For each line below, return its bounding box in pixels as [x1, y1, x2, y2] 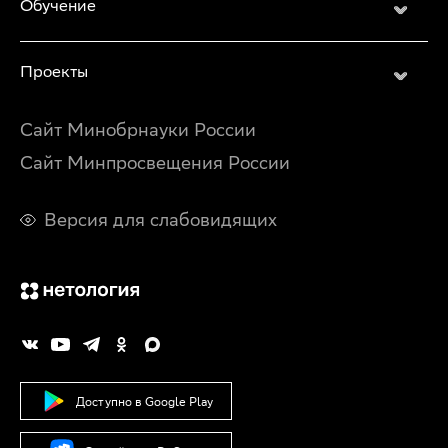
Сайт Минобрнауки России [20, 119, 256, 141]
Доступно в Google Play [75, 393, 213, 409]
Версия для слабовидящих [44, 209, 277, 231]
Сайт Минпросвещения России [20, 152, 290, 174]
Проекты [20, 62, 88, 82]
